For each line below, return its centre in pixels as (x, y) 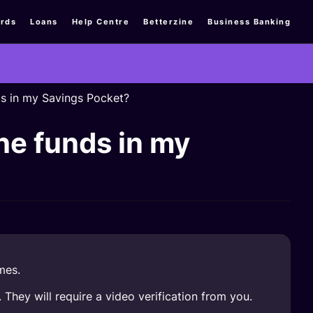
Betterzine (168, 21)
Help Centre (100, 21)
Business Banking (249, 21)
